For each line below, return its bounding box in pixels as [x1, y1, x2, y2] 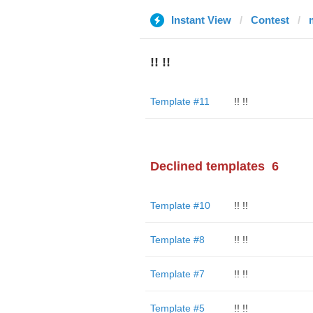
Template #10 [150, 200, 210, 211]
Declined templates [150, 159, 265, 173]
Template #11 [150, 96, 210, 107]
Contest [250, 14, 289, 26]
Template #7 [150, 268, 205, 279]
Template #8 [150, 234, 205, 245]
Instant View [170, 14, 231, 26]
